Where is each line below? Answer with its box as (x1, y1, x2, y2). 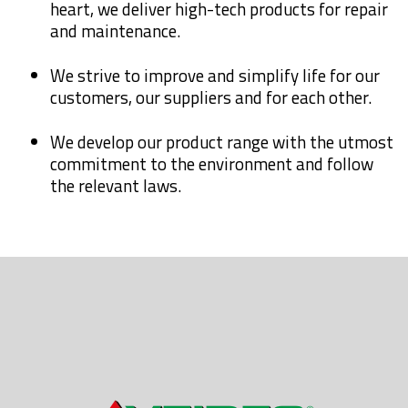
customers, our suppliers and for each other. (50, 84, 372, 110)
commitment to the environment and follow (50, 150, 373, 177)
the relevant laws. (50, 172, 181, 199)
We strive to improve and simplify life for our (50, 62, 380, 88)
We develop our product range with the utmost (50, 128, 393, 155)
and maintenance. (50, 18, 180, 45)
